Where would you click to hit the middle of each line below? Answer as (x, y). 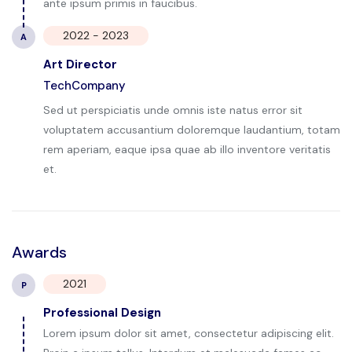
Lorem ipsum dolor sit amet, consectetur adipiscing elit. (189, 334)
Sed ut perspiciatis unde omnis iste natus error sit (173, 110)
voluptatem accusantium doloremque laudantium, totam (192, 130)
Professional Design (102, 313)
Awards (39, 253)
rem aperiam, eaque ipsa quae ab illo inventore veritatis (187, 150)
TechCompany (84, 86)
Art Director (80, 65)
